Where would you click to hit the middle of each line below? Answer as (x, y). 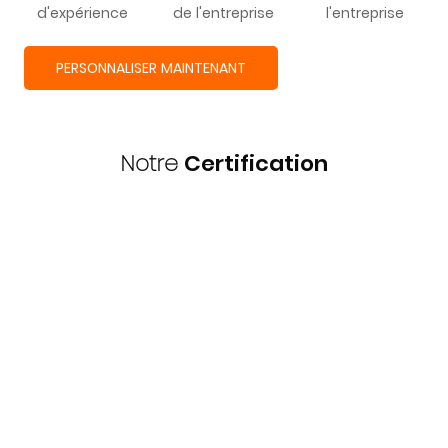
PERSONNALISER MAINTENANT (150, 67)
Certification (256, 164)
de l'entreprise (223, 13)
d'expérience (82, 13)
